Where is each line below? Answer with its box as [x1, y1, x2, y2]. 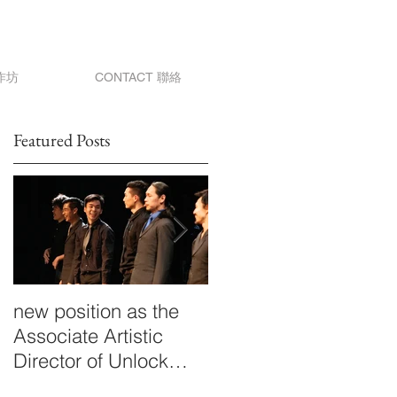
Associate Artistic [13, 323, 163, 348]
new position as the [13, 299, 179, 323]
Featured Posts [13, 128, 110, 152]
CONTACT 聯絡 [95, 70, 182, 84]
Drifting [208, 299, 270, 323]
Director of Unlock [13, 348, 168, 373]
